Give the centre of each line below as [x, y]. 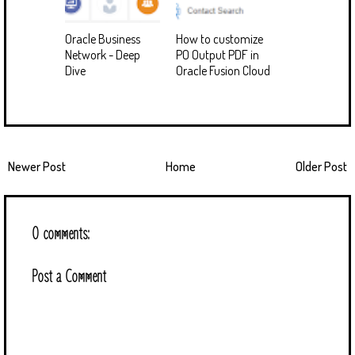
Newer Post [37, 166]
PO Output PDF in [218, 54]
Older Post [321, 166]
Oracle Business [103, 38]
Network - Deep [103, 54]
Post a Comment [69, 277]
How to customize [219, 38]
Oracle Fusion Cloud [223, 70]
